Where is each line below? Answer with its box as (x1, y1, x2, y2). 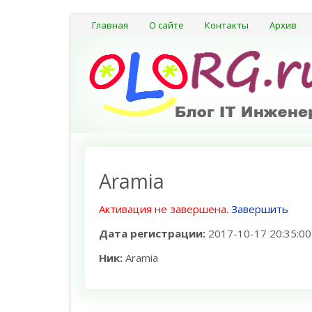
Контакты (205, 19, 249, 31)
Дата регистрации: (99, 226, 205, 240)
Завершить (231, 202, 288, 216)
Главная (92, 19, 128, 31)
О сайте (149, 19, 184, 31)
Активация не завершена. (99, 202, 228, 216)
